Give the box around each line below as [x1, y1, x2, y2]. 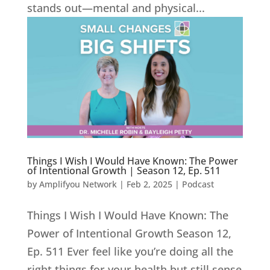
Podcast [181, 178, 214, 190]
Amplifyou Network [39, 178, 117, 190]
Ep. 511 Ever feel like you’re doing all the [27, 244, 233, 259]
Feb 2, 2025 [126, 178, 172, 190]
